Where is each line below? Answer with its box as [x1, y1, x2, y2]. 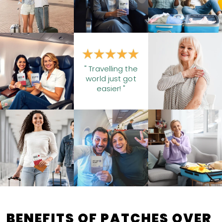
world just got [86, 73, 136, 84]
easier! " [96, 83, 126, 94]
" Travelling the [84, 63, 138, 74]
